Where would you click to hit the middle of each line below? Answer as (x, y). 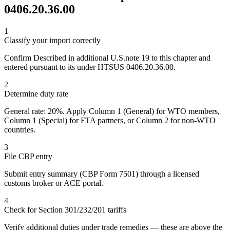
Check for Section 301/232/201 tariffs (65, 209)
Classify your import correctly (52, 40)
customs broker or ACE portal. (54, 183)
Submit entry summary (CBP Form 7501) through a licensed (102, 174)
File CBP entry (28, 156)
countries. (20, 129)
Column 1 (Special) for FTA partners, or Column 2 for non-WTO (110, 120)
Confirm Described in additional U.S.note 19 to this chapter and (107, 57)
